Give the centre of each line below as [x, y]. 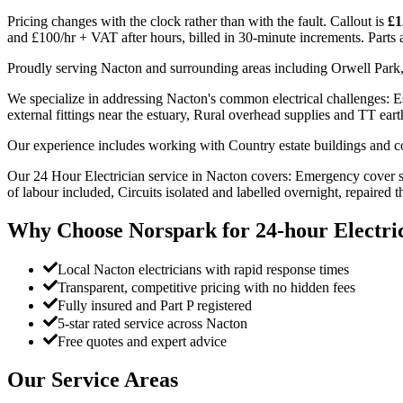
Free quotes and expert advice [142, 342]
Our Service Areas [93, 380]
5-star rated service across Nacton [152, 324]
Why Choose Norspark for [131, 230]
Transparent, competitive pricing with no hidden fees [206, 288]
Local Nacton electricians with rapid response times [203, 270]
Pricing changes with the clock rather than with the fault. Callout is [197, 21]
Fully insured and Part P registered [155, 306]
